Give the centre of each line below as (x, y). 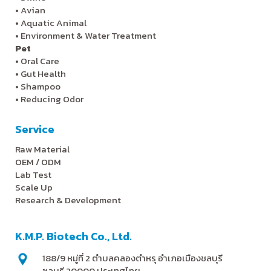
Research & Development (68, 200)
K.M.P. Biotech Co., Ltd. (73, 236)
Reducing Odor (52, 99)
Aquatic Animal (54, 22)
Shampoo (41, 86)
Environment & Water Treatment (89, 35)
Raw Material (42, 149)
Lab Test (33, 174)
